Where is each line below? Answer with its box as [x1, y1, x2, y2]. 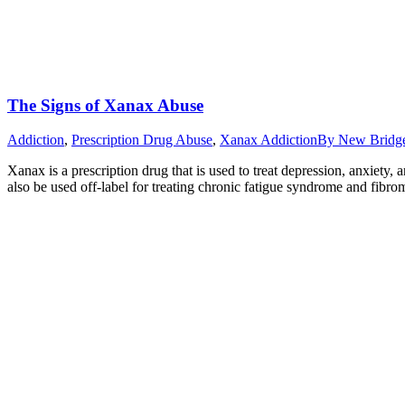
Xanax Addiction [220, 132, 317, 148]
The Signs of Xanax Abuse [7, 95, 203, 115]
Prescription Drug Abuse [71, 132, 212, 148]
